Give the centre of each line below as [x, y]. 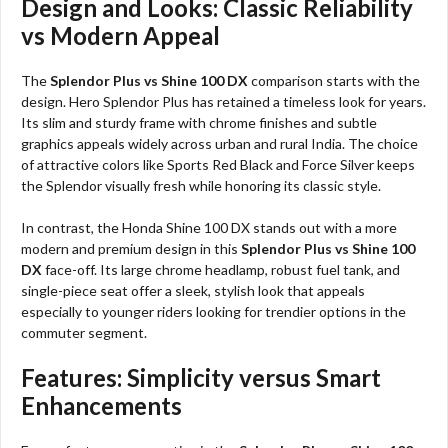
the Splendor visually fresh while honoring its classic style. [201, 185]
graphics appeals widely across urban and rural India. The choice [219, 143]
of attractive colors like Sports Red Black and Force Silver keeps [218, 164]
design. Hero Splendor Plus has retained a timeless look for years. [223, 101]
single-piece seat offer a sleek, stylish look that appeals [193, 290]
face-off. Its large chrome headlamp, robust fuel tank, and [221, 269]
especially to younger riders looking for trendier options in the [213, 311]
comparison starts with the [334, 80]
